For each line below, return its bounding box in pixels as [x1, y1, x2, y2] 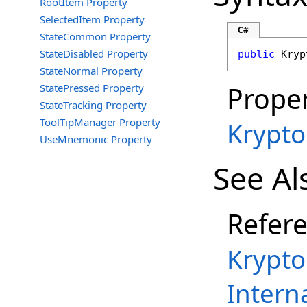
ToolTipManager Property [40, 115, 160, 129]
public [238, 48, 275, 60]
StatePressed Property [40, 81, 144, 95]
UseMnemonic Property [40, 132, 152, 146]
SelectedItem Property [40, 12, 145, 26]
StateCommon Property [40, 29, 151, 43]
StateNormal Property [40, 64, 143, 77]
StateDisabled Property [40, 47, 148, 60]
